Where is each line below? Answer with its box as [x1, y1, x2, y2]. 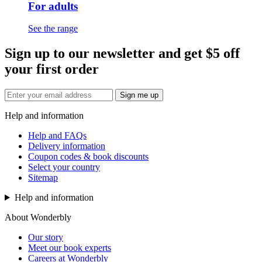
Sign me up [120, 91, 158, 100]
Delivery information [28, 141, 105, 151]
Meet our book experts [28, 243, 111, 253]
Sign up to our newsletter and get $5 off [5, 46, 240, 61]
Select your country [28, 162, 100, 173]
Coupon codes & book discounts [28, 151, 149, 162]
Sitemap [28, 173, 58, 183]
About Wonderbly [5, 212, 71, 223]
